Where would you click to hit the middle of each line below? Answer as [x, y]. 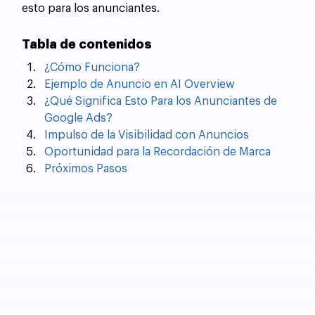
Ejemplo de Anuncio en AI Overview [140, 84]
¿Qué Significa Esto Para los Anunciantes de [162, 101]
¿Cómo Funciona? [92, 67]
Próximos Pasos [86, 168]
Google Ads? [79, 118]
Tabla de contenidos [87, 44]
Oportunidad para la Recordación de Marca [158, 152]
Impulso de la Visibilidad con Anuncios [147, 135]
